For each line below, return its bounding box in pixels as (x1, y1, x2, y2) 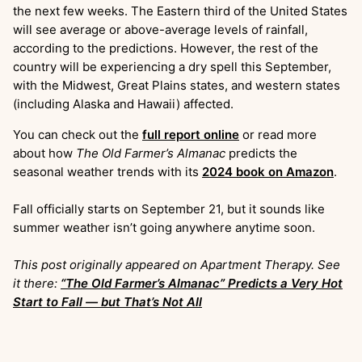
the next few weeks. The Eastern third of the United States (13, 2, 347, 19)
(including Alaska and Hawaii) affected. (13, 95, 237, 112)
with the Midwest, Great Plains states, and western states (13, 77, 340, 93)
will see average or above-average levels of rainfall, (13, 21, 308, 37)
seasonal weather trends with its (13, 163, 202, 179)
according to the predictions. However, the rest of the (13, 40, 318, 56)
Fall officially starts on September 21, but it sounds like (13, 200, 325, 217)
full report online (142, 126, 239, 142)
